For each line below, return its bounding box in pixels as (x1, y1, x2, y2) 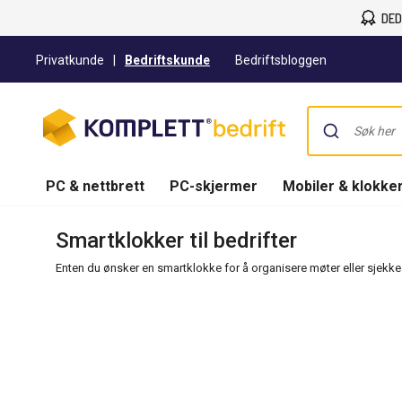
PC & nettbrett (46, 177, 144, 195)
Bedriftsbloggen (235, 53, 327, 67)
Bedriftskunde (125, 53, 210, 67)
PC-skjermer (170, 177, 258, 195)
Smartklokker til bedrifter (56, 228, 297, 253)
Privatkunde (36, 53, 104, 67)
